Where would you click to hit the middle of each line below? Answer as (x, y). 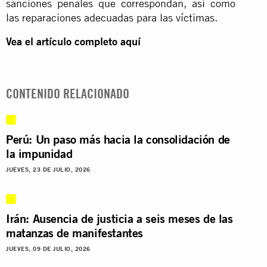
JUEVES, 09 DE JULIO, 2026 (48, 249)
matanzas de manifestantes (75, 232)
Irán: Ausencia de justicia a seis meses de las (119, 218)
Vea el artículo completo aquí (73, 41)
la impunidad (39, 153)
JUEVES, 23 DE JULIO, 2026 (48, 169)
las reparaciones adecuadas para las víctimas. (112, 17)
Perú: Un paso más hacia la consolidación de (118, 139)
